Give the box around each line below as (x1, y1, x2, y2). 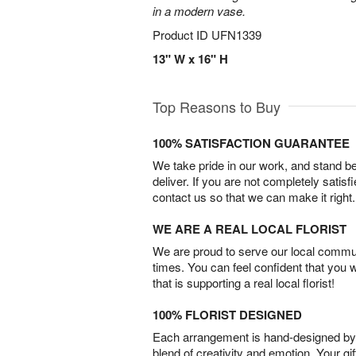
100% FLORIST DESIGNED (153, 306, 302, 323)
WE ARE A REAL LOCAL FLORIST (153, 220, 346, 238)
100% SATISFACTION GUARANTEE (153, 134, 350, 152)
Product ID (153, 26, 211, 43)
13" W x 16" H (153, 50, 228, 68)
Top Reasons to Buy (153, 96, 281, 117)
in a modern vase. (153, 2, 246, 19)
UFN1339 (211, 26, 261, 43)
